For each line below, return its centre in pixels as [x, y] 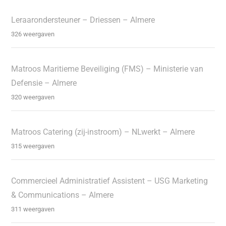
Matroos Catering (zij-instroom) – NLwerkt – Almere [103, 132]
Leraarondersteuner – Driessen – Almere [83, 20]
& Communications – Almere [63, 195]
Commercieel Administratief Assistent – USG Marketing [110, 181]
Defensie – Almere [44, 83]
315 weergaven [33, 146]
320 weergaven [33, 97]
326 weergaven [33, 34]
